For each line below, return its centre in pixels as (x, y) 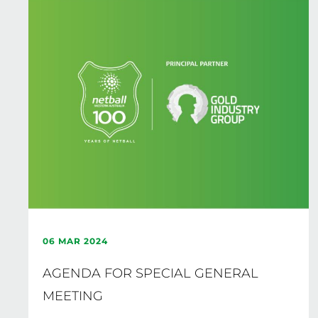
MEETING (73, 296)
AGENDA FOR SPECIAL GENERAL (150, 273)
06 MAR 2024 (75, 241)
